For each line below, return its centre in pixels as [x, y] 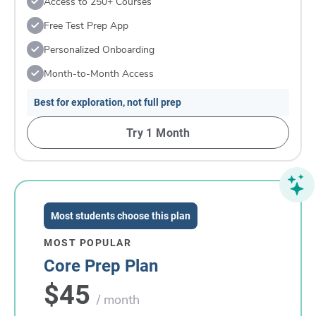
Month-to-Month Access [99, 73]
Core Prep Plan [101, 266]
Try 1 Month [158, 133]
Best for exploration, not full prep [108, 102]
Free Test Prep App [86, 25]
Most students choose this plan [121, 216]
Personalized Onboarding [99, 49]
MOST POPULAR [87, 243]
